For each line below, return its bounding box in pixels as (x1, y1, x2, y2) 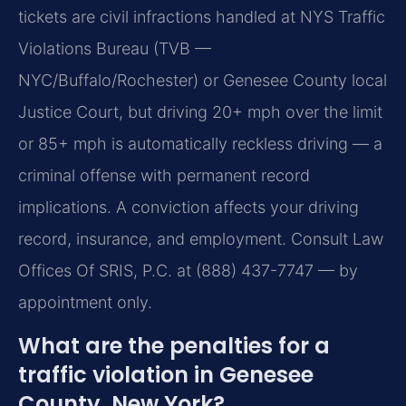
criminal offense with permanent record (18, 166, 310, 186)
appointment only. (18, 293, 152, 313)
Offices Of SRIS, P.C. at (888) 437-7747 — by (18, 261, 358, 281)
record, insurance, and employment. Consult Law (18, 229, 383, 249)
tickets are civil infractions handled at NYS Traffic (18, 7, 385, 27)
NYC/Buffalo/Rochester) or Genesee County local (18, 71, 387, 91)
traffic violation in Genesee (18, 359, 314, 390)
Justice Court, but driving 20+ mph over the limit (18, 102, 382, 122)
